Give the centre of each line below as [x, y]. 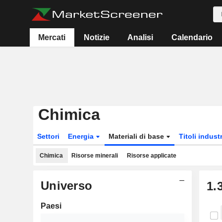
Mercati [52, 37]
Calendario [192, 37]
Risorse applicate [151, 156]
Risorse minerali [95, 156]
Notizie [96, 37]
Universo [67, 186]
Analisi [140, 37]
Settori [49, 136]
